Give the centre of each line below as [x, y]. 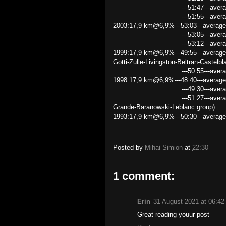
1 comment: [144, 176]
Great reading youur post [173, 215]
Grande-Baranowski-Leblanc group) [164, 107]
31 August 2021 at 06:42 [189, 202]
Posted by [129, 148]
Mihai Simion [164, 148]
